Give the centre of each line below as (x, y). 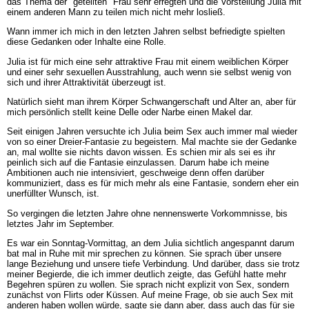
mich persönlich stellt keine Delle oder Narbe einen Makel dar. (130, 112)
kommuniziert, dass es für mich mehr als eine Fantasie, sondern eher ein (152, 183)
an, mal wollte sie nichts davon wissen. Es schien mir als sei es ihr (141, 152)
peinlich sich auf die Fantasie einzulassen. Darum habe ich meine (138, 163)
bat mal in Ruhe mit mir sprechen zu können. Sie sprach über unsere (144, 253)
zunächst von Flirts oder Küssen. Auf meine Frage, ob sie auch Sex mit (150, 295)
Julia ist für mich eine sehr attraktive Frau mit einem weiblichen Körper (147, 61)
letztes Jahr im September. (60, 223)
